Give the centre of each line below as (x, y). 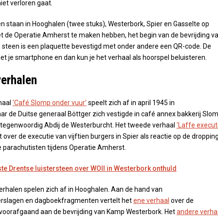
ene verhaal (151, 201)
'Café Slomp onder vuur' (49, 103)
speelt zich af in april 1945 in (130, 103)
